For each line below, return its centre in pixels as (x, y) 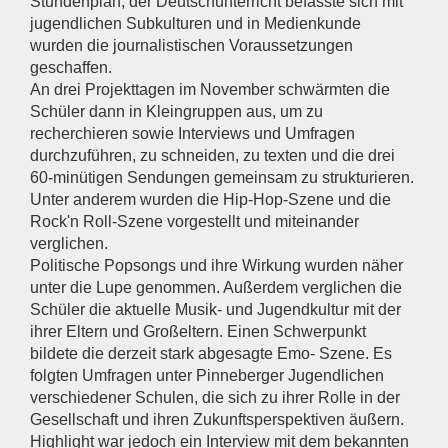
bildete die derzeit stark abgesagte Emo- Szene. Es (211, 354)
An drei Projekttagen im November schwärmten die (210, 90)
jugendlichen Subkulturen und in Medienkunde (196, 24)
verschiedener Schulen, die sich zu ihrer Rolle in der (215, 398)
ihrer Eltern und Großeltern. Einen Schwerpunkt (198, 332)
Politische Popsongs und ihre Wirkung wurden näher (217, 266)
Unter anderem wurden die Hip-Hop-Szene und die (211, 200)
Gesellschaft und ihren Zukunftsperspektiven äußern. (217, 420)
